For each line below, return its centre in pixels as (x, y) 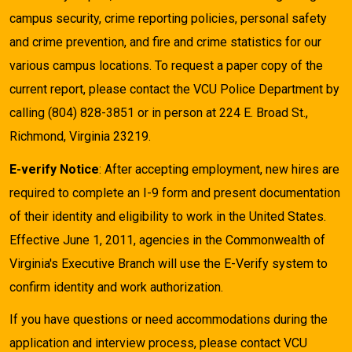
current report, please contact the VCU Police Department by (174, 90)
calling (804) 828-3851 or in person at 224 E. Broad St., (159, 113)
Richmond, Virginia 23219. (80, 137)
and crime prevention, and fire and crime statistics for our (165, 42)
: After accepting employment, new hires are (219, 169)
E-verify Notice (54, 169)
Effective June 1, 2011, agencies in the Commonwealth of (167, 240)
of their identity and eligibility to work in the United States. (168, 216)
